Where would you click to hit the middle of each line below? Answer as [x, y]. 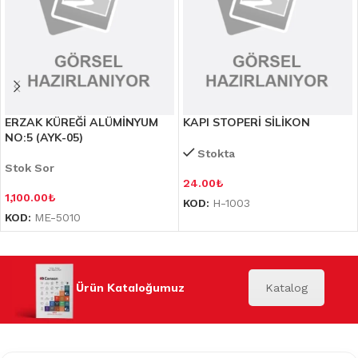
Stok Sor [30, 168]
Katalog [286, 288]
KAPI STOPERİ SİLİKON [247, 123]
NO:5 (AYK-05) [44, 138]
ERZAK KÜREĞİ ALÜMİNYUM [82, 123]
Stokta [217, 154]
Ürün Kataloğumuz [130, 288]
